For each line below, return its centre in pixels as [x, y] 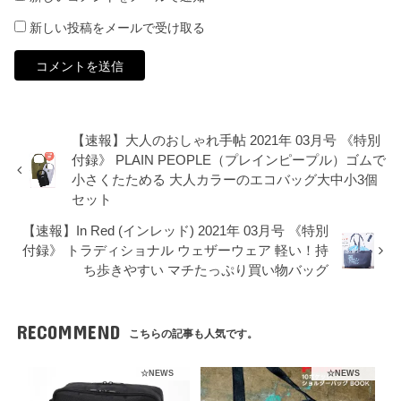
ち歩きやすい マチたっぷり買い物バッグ [206, 270]
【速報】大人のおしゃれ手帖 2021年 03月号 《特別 [226, 140]
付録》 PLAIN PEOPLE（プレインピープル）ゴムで [229, 160]
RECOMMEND [68, 332]
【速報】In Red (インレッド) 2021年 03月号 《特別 [176, 230]
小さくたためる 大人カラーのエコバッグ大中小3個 [225, 179]
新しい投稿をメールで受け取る [118, 28]
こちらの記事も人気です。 [194, 334]
